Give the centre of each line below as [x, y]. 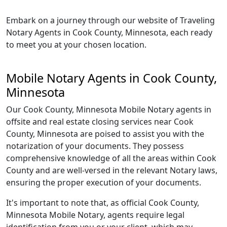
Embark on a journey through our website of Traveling [110, 20]
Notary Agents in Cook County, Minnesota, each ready [109, 32]
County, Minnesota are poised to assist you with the [105, 134]
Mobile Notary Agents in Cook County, [111, 78]
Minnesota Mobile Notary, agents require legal [95, 215]
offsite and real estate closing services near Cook [100, 122]
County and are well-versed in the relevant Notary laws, [112, 170]
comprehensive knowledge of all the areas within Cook [111, 158]
